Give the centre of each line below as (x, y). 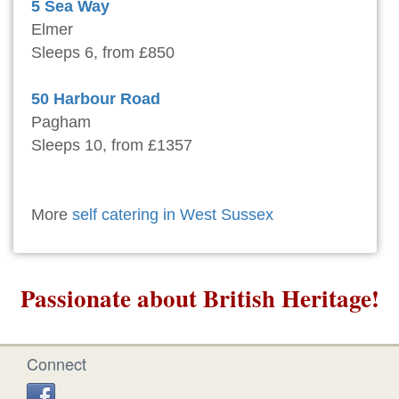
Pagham (61, 122)
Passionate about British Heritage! (199, 298)
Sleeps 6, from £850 (103, 53)
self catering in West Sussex (173, 215)
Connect (57, 364)
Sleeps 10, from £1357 (112, 146)
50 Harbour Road (96, 99)
